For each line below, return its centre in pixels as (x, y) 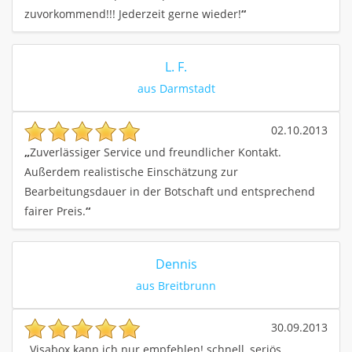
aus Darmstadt (176, 88)
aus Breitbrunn (176, 285)
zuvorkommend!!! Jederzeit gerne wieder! (133, 13)
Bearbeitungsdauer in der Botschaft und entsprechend (170, 191)
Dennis (176, 264)
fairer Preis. (55, 211)
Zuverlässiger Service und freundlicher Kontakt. (156, 152)
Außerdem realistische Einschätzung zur (131, 171)
